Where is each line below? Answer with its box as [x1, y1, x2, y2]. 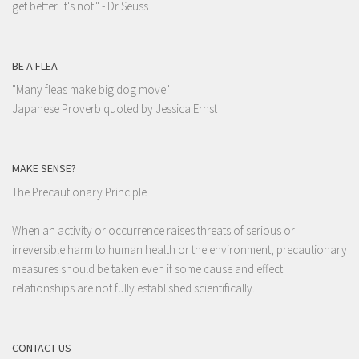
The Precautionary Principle [12, 184, 147, 200]
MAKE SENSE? [12, 161, 76, 176]
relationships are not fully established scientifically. [12, 280, 255, 296]
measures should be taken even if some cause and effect [12, 261, 283, 277]
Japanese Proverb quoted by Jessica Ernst [12, 101, 217, 117]
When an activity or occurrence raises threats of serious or [12, 223, 295, 239]
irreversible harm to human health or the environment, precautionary [12, 242, 347, 258]
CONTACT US [12, 341, 71, 356]
